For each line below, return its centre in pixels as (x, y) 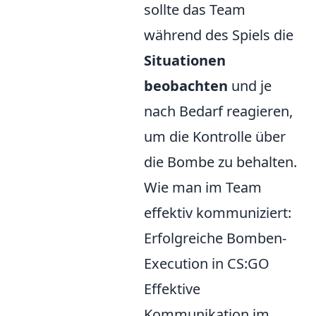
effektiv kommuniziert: (218, 213)
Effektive (172, 289)
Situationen (185, 61)
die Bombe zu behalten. (220, 162)
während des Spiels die (219, 35)
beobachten (186, 86)
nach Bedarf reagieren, (218, 111)
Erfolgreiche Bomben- (215, 238)
